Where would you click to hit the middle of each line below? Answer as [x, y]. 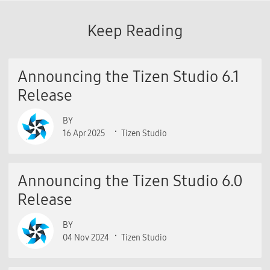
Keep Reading [135, 31]
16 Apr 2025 [84, 133]
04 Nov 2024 [86, 238]
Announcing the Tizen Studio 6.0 [130, 181]
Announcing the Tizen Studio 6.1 [128, 77]
